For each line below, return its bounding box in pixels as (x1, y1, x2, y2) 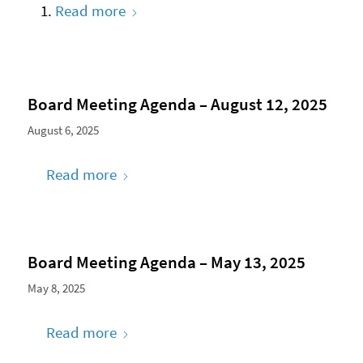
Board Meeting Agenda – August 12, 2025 (27, 92, 327, 115)
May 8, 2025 (27, 280, 85, 297)
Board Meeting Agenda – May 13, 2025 (27, 251, 305, 274)
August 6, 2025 (27, 122, 99, 138)
